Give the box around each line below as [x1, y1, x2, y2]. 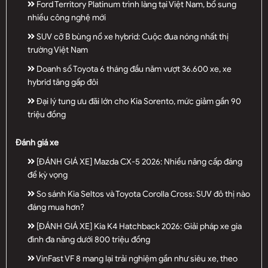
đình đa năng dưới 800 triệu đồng [28, 234, 150, 245]
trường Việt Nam [28, 44, 88, 55]
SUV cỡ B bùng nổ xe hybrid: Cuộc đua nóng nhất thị [35, 31, 229, 42]
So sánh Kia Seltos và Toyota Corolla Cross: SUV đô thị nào [35, 188, 250, 199]
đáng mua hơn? [28, 202, 84, 212]
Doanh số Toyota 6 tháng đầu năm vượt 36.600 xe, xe [35, 63, 232, 74]
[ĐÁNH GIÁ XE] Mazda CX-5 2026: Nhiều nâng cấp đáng [35, 156, 242, 167]
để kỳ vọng [28, 169, 68, 180]
